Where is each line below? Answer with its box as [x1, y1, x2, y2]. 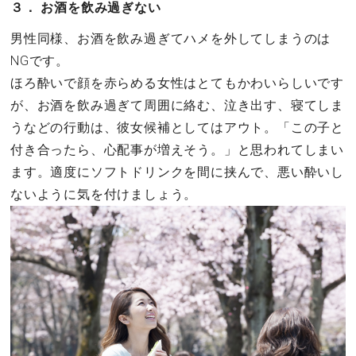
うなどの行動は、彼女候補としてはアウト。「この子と [10, 120, 344, 136]
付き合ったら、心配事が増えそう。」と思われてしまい [10, 142, 344, 158]
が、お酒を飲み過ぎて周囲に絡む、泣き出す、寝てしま [10, 98, 344, 114]
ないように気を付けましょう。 [10, 187, 198, 203]
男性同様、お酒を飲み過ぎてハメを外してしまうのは [10, 31, 331, 47]
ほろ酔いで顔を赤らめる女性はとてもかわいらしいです [10, 75, 345, 91]
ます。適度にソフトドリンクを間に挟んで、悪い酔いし [10, 164, 344, 180]
